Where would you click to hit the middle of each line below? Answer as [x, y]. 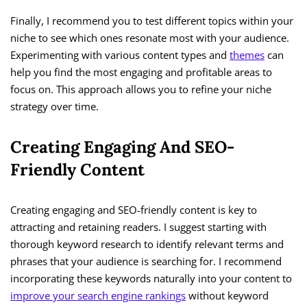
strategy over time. [54, 107]
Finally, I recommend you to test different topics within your [152, 21]
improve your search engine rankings [98, 296]
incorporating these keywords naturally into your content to [151, 279]
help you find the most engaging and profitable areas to [141, 72]
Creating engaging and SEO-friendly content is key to [134, 210]
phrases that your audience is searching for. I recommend [146, 261]
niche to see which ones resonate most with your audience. [150, 38]
